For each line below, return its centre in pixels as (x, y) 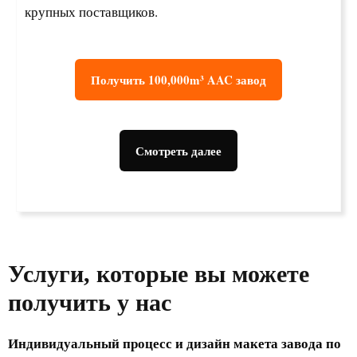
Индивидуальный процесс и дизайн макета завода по (175, 343)
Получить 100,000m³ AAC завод (178, 79)
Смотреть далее (178, 150)
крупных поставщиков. (91, 11)
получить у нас (90, 302)
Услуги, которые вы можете (159, 273)
